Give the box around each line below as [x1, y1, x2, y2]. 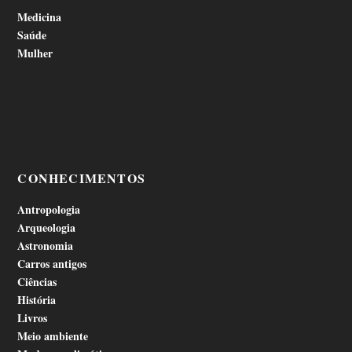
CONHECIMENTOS [17, 169, 146, 188]
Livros [17, 310, 48, 327]
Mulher [17, 45, 53, 62]
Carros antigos [17, 255, 87, 273]
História [17, 291, 57, 309]
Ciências [17, 273, 57, 291]
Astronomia [17, 237, 74, 255]
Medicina [17, 9, 62, 26]
